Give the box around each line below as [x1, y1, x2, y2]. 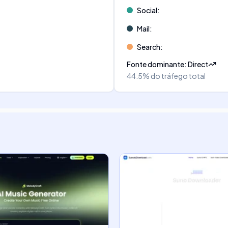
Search [137, 42, 160, 51]
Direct [188, 60, 208, 69]
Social [137, 6, 157, 15]
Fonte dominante [127, 60, 184, 69]
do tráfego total [151, 71, 206, 80]
